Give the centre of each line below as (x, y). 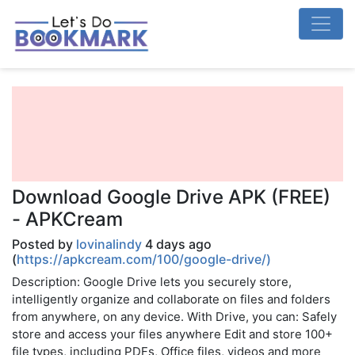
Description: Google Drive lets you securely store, (152, 282)
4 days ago (177, 244)
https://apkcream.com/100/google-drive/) (144, 259)
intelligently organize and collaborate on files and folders (171, 299)
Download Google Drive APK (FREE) (171, 197)
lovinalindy (109, 244)
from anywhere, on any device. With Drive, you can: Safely (174, 317)
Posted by (44, 244)
